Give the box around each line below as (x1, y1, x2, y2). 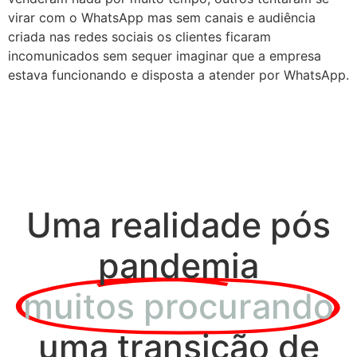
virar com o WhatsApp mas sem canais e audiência (8, 10, 316, 25)
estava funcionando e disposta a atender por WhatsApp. (8, 67, 349, 83)
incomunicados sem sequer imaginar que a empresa (8, 48, 321, 64)
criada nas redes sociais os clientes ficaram (8, 29, 271, 45)
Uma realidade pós (26, 203, 331, 245)
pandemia (98, 244, 259, 286)
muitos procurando (23, 284, 334, 327)
